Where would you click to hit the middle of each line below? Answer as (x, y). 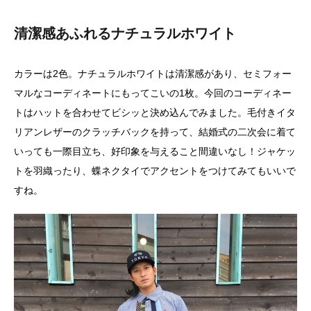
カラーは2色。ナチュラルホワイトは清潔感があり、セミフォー (153, 74)
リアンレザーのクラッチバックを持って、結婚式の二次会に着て (155, 132)
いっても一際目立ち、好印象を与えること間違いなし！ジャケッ (155, 152)
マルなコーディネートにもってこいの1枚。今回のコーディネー (153, 93)
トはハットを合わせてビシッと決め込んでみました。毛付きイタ (155, 113)
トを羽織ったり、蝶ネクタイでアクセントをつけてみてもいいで (155, 171)
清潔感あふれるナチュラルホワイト (125, 34)
